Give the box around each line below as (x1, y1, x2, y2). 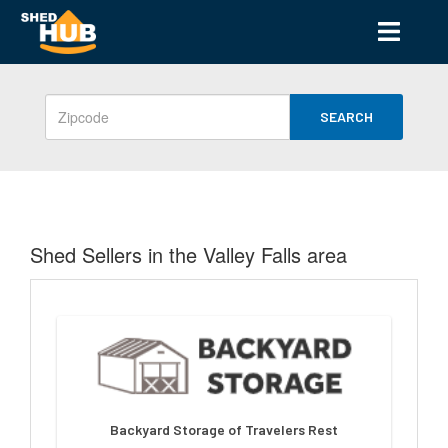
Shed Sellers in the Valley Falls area (30, 240, 347, 269)
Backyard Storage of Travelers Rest (110, 421, 338, 438)
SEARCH (320, 108, 373, 125)
